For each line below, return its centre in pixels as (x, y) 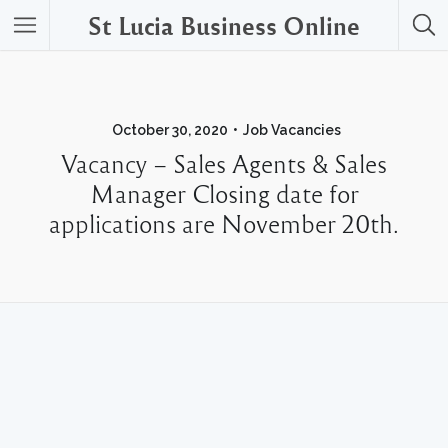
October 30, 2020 (170, 130)
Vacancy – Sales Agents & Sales (224, 163)
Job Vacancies (292, 130)
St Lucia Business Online (224, 25)
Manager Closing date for (224, 193)
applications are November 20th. (224, 223)
